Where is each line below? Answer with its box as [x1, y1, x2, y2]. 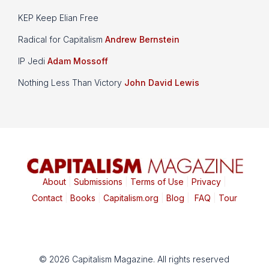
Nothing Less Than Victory [18, 77, 124, 88]
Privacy [189, 177, 221, 187]
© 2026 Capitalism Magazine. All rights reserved [39, 254, 230, 265]
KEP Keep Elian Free [18, 13, 98, 23]
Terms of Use [127, 177, 184, 187]
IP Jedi [18, 56, 47, 67]
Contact [31, 193, 62, 204]
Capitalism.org [103, 193, 159, 204]
